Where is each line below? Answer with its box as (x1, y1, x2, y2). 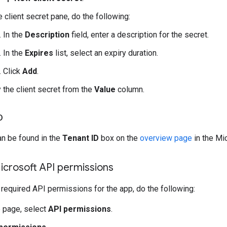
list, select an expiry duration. (53, 48, 158, 58)
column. (116, 85, 144, 94)
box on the (99, 133, 140, 143)
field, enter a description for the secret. (69, 30, 209, 40)
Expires (25, 48, 53, 58)
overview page (140, 133, 192, 143)
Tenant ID (62, 133, 99, 143)
